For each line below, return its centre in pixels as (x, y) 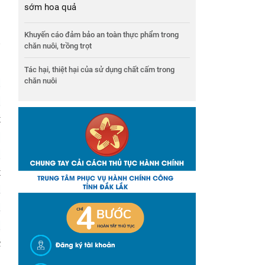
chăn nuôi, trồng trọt (58, 46)
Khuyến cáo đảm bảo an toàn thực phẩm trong (101, 35)
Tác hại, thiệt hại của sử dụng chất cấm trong (99, 70)
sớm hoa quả (50, 7)
